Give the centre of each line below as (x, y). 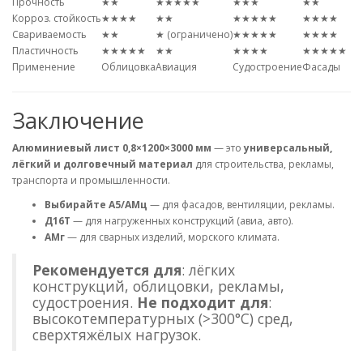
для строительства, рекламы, (263, 164)
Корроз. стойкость (57, 19)
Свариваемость (49, 35)
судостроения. (85, 303)
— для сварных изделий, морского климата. (172, 237)
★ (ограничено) (194, 35)
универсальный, (288, 148)
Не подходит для (203, 303)
